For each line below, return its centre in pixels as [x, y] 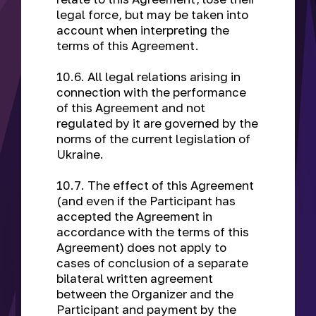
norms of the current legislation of [153, 139]
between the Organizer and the [145, 294]
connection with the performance [151, 92]
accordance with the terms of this [153, 232]
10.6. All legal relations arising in [148, 77]
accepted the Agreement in [134, 216]
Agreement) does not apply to [141, 247]
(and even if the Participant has [146, 201]
